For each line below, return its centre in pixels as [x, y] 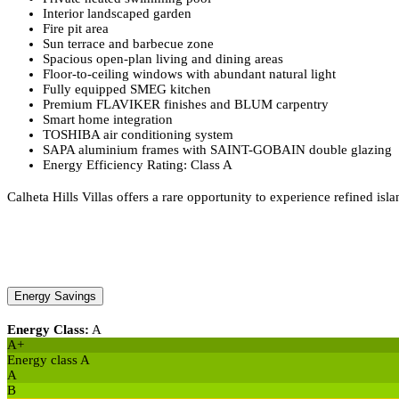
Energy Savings [55, 297]
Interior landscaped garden [117, 13]
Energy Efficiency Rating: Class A [138, 164]
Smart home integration [108, 119]
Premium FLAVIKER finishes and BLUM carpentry [186, 104]
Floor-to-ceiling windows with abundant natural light [189, 73]
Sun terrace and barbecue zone [128, 43]
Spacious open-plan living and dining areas [163, 58]
